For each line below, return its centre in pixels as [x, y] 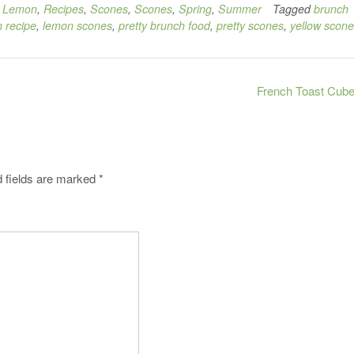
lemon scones [77, 25]
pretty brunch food [164, 25]
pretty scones [250, 25]
